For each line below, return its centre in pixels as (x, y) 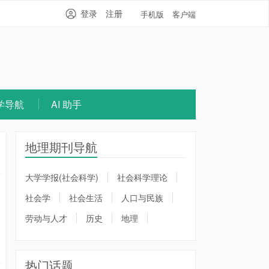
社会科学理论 (142, 177)
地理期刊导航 (61, 147)
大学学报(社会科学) (62, 177)
